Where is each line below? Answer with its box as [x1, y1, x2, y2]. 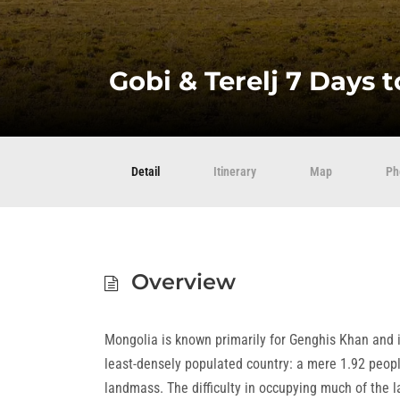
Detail [131, 164, 160, 179]
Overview [131, 269, 236, 295]
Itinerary [213, 164, 256, 179]
